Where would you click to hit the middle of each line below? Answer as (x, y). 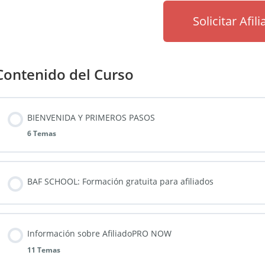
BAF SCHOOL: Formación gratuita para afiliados (120, 182)
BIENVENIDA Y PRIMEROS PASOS (91, 117)
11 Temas (44, 250)
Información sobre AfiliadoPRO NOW (99, 233)
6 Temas (42, 134)
